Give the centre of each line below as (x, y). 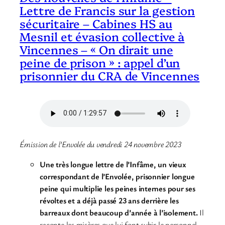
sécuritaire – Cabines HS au (96, 23)
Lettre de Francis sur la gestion (107, 10)
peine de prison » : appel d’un (100, 63)
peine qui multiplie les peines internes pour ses (118, 189)
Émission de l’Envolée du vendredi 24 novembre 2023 (100, 144)
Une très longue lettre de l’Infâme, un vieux (113, 164)
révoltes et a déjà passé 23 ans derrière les (109, 201)
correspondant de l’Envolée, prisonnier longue (117, 177)
